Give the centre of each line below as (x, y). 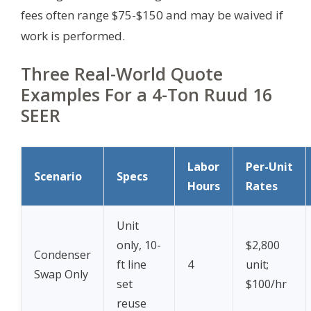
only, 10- (139, 245)
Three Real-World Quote (122, 74)
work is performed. (73, 36)
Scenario (58, 177)
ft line (132, 265)
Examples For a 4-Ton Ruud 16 (146, 95)
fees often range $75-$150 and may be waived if (152, 15)
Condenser (62, 255)
